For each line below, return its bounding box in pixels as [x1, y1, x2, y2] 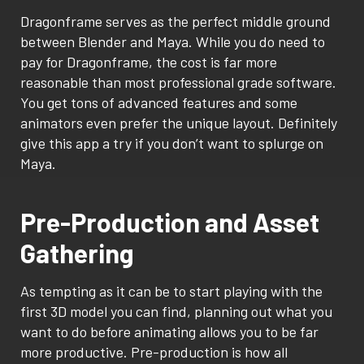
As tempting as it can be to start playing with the [20, 282, 323, 301]
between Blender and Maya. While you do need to [20, 32, 325, 51]
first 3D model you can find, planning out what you [20, 302, 332, 321]
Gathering [20, 237, 134, 269]
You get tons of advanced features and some [20, 93, 297, 112]
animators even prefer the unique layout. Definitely [20, 114, 337, 132]
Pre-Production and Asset [20, 206, 319, 238]
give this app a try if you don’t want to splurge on [20, 134, 323, 153]
